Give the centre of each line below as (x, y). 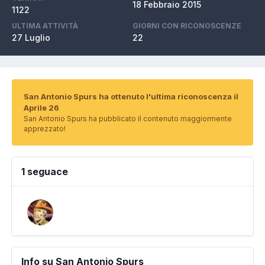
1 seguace (45, 172)
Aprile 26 (41, 108)
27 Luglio (31, 38)
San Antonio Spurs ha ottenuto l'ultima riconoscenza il (131, 96)
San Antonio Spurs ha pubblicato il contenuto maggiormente (128, 119)
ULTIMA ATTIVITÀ (45, 26)
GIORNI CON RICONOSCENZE (187, 26)
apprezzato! (45, 129)
